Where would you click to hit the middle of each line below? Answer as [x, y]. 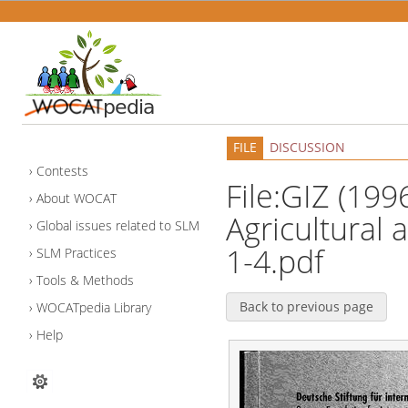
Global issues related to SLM [117, 226]
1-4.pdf [274, 261]
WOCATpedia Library [93, 308]
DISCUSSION [307, 148]
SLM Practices [76, 253]
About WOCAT [76, 199]
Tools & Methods [85, 280]
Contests [62, 171]
